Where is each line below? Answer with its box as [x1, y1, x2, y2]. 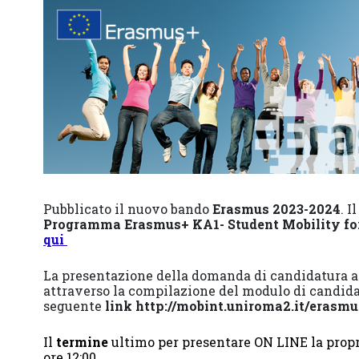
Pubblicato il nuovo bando [43, 200, 212, 217]
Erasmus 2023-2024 [212, 200, 341, 217]
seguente [43, 297, 105, 314]
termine [56, 333, 108, 350]
